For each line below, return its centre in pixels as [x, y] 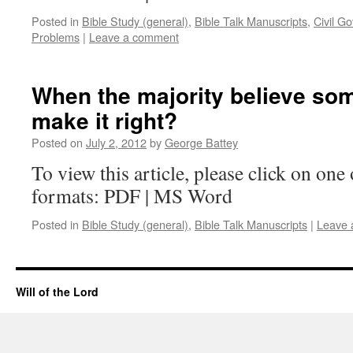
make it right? [104, 120]
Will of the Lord [57, 292]
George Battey [201, 142]
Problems [56, 37]
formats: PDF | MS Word [132, 195]
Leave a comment [134, 37]
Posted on [57, 142]
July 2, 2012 [116, 142]
